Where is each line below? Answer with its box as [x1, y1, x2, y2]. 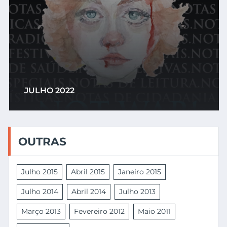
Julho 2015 [21, 167, 58, 176]
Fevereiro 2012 [74, 207, 125, 216]
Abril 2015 [71, 167, 105, 176]
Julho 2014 [21, 187, 58, 196]
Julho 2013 [119, 187, 156, 196]
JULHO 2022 [23, 86, 73, 95]
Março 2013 [21, 207, 61, 216]
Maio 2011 [138, 207, 171, 216]
